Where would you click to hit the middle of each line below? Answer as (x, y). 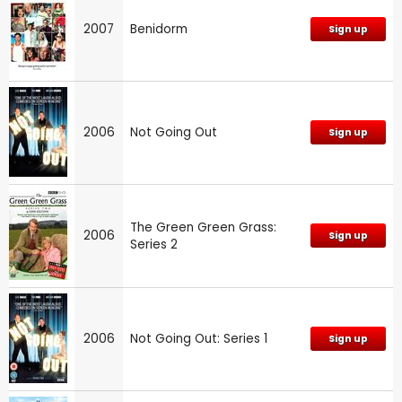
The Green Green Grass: (203, 228)
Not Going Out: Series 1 (199, 339)
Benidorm (159, 30)
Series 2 (154, 245)
